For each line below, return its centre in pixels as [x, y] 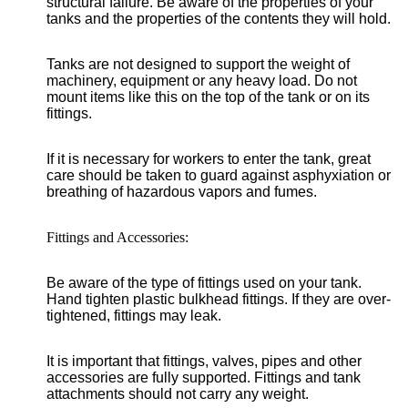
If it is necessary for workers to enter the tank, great [209, 159]
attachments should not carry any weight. [178, 394]
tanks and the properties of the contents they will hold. [219, 19]
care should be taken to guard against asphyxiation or [219, 175]
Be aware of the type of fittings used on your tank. [204, 283]
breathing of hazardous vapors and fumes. [182, 192]
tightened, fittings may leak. [134, 316]
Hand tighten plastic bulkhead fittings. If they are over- [219, 299]
